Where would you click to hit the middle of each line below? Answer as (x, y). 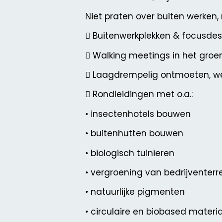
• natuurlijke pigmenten (135, 192)
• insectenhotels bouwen (138, 114)
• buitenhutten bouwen (134, 134)
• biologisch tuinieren (130, 153)
